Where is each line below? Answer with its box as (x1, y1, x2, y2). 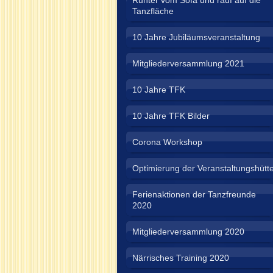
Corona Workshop (132, 137, 202, 147)
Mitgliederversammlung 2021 (132, 58, 244, 68)
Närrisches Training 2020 (132, 253, 229, 263)
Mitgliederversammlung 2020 (132, 227, 244, 236)
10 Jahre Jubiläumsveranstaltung (132, 32, 260, 42)
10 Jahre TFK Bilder (132, 111, 210, 121)
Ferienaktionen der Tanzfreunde (132, 190, 256, 199)
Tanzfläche (132, 6, 174, 16)
